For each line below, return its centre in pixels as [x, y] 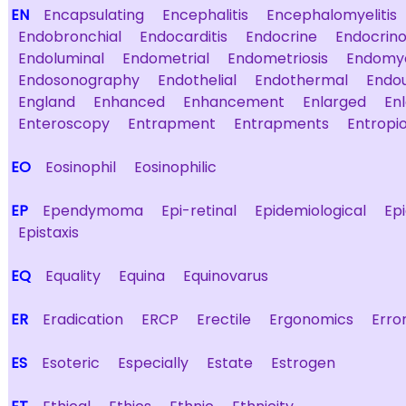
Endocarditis [184, 37]
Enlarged [334, 102]
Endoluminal [61, 58]
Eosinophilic [175, 167]
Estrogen [303, 363]
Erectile [224, 319]
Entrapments [281, 124]
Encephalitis [205, 15]
